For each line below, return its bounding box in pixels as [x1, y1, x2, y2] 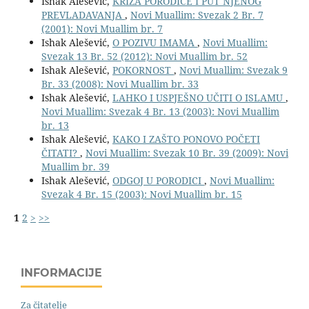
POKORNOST [112, 63, 174, 77]
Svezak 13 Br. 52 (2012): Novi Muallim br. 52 [41, 50, 248, 63]
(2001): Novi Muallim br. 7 [41, 22, 163, 36]
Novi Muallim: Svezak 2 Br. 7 [130, 8, 263, 22]
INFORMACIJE [21, 266, 102, 280]
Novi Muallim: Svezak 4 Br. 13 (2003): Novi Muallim [41, 105, 279, 119]
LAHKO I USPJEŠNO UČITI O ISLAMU [112, 91, 286, 105]
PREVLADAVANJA [41, 8, 125, 22]
